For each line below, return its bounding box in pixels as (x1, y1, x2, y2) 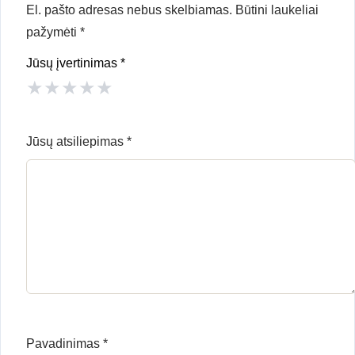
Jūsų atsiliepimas (26, 135, 127, 149)
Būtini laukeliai (235, 3, 319, 17)
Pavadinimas (26, 337, 103, 351)
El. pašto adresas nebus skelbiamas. (26, 3, 232, 17)
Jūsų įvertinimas (26, 56, 120, 71)
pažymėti (26, 25, 80, 40)
